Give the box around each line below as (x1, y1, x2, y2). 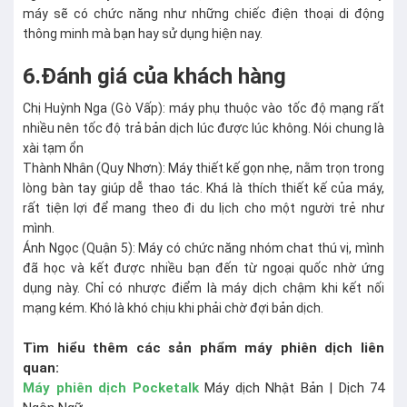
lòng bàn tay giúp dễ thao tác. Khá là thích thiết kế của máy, (23, 181, 384, 195)
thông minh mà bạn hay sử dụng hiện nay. (23, 26, 265, 41)
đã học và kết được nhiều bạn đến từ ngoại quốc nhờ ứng (23, 261, 384, 275)
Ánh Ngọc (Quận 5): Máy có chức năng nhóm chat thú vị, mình (23, 241, 384, 255)
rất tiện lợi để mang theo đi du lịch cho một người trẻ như (23, 201, 384, 215)
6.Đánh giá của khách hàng (23, 64, 286, 89)
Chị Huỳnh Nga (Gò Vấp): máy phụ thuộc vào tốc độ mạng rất (23, 101, 384, 115)
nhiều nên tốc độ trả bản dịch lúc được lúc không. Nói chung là (23, 121, 384, 135)
